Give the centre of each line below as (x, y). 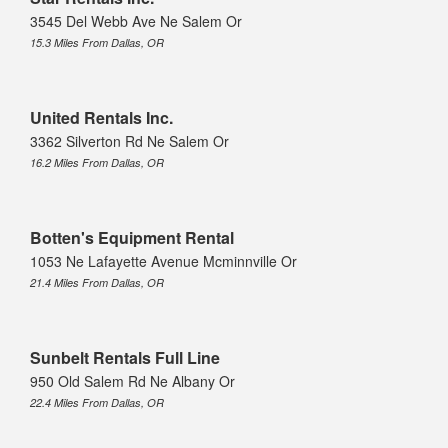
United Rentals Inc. (101, 118)
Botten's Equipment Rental (132, 238)
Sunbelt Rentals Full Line (125, 358)
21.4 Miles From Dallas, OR (97, 283)
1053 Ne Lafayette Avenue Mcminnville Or (163, 261)
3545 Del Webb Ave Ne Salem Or (136, 21)
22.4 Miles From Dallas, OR (97, 403)
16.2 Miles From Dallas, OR (97, 163)
